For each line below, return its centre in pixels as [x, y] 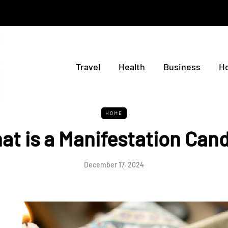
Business [182, 67]
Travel [88, 67]
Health [132, 67]
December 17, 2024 [114, 165]
